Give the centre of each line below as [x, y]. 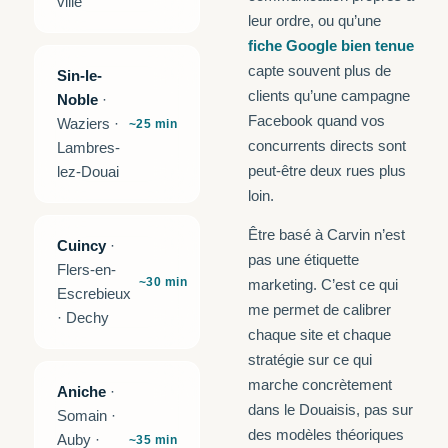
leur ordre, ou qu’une [314, 20]
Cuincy [81, 245]
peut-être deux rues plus [327, 170]
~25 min [152, 123]
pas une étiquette [303, 259]
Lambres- [88, 147]
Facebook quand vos [316, 120]
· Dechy [83, 317]
